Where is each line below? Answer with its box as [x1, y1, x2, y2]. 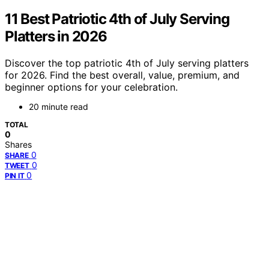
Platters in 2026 [5, 27, 107, 45]
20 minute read [29, 101, 88, 112]
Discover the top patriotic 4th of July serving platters [5, 56, 249, 69]
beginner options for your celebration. [5, 80, 178, 93]
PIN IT [5, 171, 25, 180]
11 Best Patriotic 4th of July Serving [5, 10, 229, 28]
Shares [5, 139, 32, 150]
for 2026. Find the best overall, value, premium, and [5, 68, 240, 81]
